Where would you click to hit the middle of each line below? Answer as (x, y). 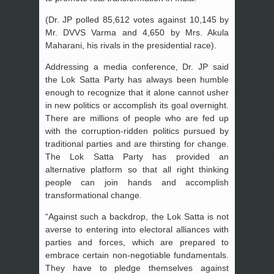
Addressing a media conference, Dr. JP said (137, 67)
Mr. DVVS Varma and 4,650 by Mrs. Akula (137, 33)
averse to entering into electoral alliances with (137, 230)
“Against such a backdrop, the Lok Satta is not (137, 217)
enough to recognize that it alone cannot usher (137, 93)
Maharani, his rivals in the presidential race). (131, 46)
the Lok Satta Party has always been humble (137, 80)
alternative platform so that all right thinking (137, 170)
